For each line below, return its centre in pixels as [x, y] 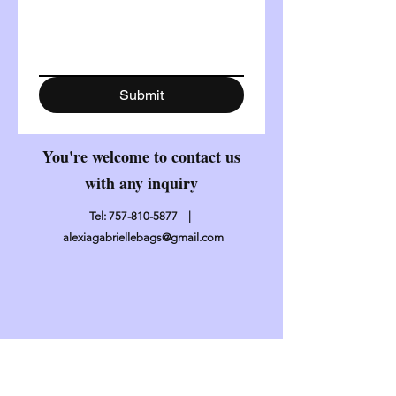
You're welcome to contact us [141, 156]
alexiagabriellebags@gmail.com [143, 237]
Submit [141, 95]
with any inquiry [141, 183]
